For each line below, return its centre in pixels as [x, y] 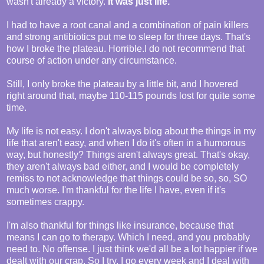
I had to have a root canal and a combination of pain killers [128, 25]
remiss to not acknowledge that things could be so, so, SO [127, 179]
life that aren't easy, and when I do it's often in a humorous [126, 143]
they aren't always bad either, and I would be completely [123, 167]
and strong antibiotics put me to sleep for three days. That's [128, 37]
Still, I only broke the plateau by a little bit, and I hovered [122, 84]
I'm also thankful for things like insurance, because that [120, 226]
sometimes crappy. [45, 202]
